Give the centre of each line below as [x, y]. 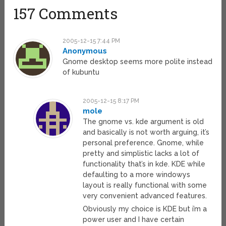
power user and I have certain [133, 220]
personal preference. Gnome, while [143, 143]
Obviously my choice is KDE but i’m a [145, 209]
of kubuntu [81, 72]
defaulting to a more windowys [136, 175]
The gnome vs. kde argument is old [143, 122]
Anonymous [85, 51]
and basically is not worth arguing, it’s [146, 132]
